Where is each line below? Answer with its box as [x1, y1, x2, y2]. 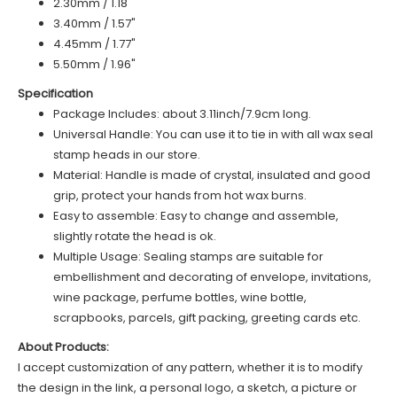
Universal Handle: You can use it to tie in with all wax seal [53, 126, 373, 144]
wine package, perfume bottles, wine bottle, [53, 289, 307, 307]
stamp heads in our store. [53, 146, 200, 164]
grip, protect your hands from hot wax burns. [53, 187, 307, 205]
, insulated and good [252, 167, 370, 184]
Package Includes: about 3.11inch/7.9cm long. [53, 105, 311, 123]
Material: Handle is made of [53, 167, 214, 184]
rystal [221, 167, 252, 184]
